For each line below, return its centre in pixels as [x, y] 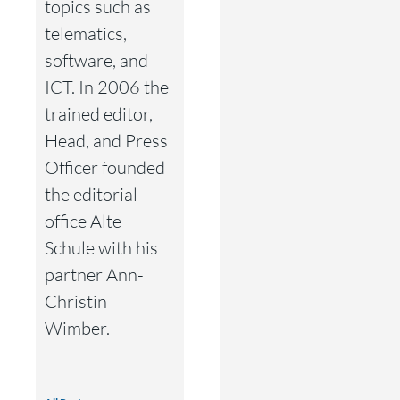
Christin [76, 301]
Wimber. [77, 328]
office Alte [83, 221]
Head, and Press [106, 140]
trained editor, [99, 113]
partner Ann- [94, 274]
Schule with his [101, 247]
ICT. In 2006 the [107, 87]
